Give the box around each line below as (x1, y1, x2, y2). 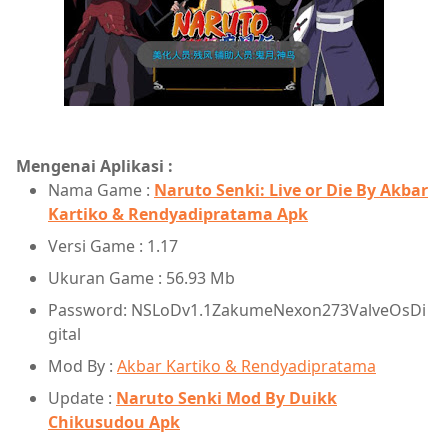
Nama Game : (48, 178, 154, 201)
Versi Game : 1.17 (48, 234, 178, 257)
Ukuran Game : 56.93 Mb (48, 266, 239, 289)
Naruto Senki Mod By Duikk (116, 386, 337, 409)
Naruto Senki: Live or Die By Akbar (154, 178, 428, 201)
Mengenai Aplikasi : (16, 154, 173, 177)
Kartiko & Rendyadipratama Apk (48, 202, 308, 225)
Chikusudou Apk (48, 410, 180, 433)
